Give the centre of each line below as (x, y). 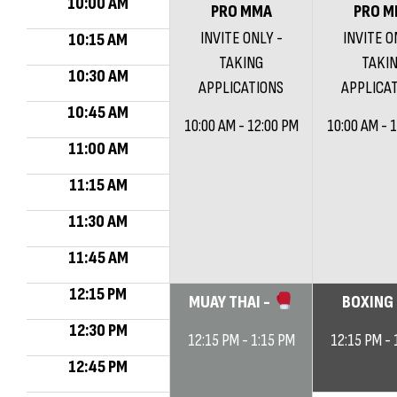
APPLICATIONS (241, 88)
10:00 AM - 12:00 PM (241, 126)
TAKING (241, 63)
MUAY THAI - (231, 302)
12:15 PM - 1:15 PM (241, 340)
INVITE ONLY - (241, 38)
